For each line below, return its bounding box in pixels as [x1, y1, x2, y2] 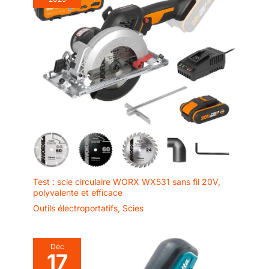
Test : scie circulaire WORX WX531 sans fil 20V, [33, 176, 220, 187]
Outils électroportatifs [33, 202, 118, 213]
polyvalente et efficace [33, 187, 122, 198]
